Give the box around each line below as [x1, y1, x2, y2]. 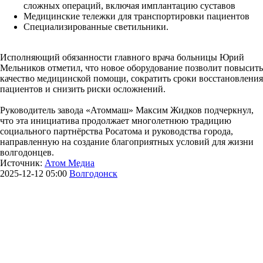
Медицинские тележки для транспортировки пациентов [23, 11, 249, 21]
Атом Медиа [45, 157, 95, 168]
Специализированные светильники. [23, 21, 168, 32]
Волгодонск [69, 168, 117, 178]
